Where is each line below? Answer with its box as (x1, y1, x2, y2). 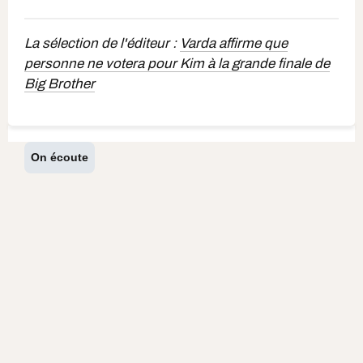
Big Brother (24, 76, 95, 92)
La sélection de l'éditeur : (24, 36, 180, 51)
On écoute (31, 151, 88, 164)
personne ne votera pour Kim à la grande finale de (24, 56, 330, 71)
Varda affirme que (180, 36, 288, 51)
